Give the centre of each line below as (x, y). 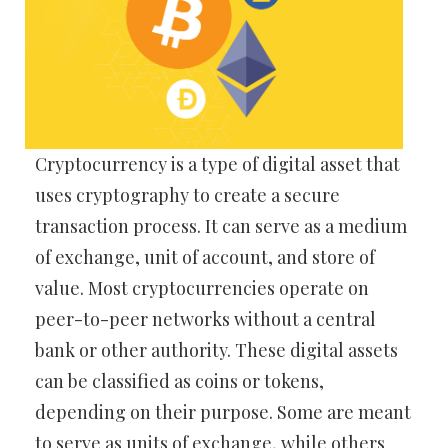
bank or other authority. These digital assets (216, 349)
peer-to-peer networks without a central (205, 318)
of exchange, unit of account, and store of (205, 256)
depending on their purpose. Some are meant (223, 411)
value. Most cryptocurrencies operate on (202, 287)
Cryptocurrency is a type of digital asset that (217, 163)
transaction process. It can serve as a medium (221, 225)
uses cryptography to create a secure (187, 194)
